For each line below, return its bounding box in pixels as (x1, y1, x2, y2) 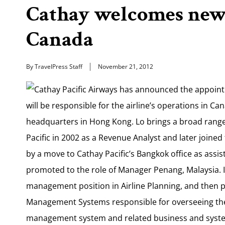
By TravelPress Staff (26, 62, 82, 71)
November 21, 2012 (98, 62, 153, 71)
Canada (26, 25, 93, 53)
